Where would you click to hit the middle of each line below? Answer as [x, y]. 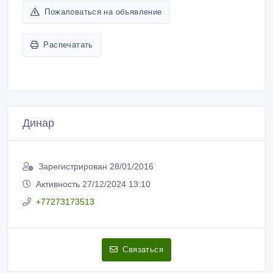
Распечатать [68, 26]
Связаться [143, 230]
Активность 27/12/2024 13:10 [93, 165]
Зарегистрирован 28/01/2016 [96, 147]
